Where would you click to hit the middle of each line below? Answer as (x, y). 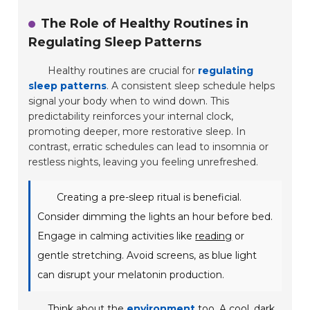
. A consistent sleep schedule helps (191, 86)
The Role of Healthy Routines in (145, 24)
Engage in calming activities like (117, 236)
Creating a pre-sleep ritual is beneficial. (149, 198)
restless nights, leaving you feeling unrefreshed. (144, 162)
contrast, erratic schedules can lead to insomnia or (149, 147)
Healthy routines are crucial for (123, 71)
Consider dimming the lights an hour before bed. (155, 217)
